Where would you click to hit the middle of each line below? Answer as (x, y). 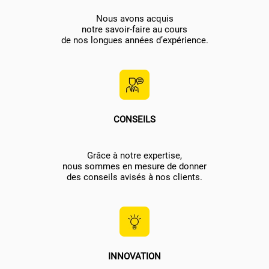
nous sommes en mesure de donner (134, 167)
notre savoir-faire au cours (134, 30)
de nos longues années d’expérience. (134, 41)
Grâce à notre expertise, (134, 156)
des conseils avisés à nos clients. (134, 177)
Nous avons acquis (134, 19)
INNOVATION (134, 257)
